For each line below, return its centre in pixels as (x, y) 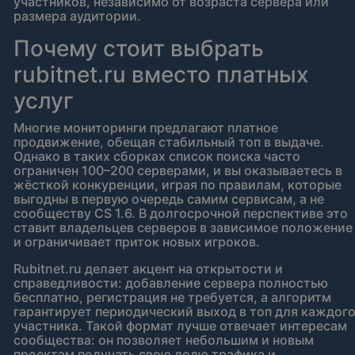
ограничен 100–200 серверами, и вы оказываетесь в (178, 171)
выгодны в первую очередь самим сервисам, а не (169, 199)
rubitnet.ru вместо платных (161, 75)
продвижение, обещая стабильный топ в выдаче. (169, 142)
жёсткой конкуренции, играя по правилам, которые (177, 185)
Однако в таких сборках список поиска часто (157, 157)
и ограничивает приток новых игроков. (137, 242)
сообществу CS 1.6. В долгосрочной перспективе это (181, 214)
